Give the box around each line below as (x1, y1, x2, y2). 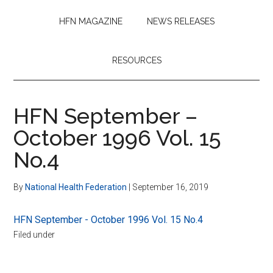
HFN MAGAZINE (58, 16, 122, 26)
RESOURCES (112, 55, 161, 65)
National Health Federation (25, 182, 127, 192)
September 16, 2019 (132, 182, 209, 192)
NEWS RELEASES (146, 16, 214, 26)
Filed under (13, 229, 55, 239)
